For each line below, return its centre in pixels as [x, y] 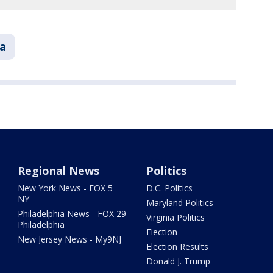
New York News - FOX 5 [66, 188]
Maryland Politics [179, 203]
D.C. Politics [169, 188]
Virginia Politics [175, 218]
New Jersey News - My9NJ [70, 239]
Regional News [59, 171]
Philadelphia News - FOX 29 [72, 214]
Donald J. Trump [178, 261]
